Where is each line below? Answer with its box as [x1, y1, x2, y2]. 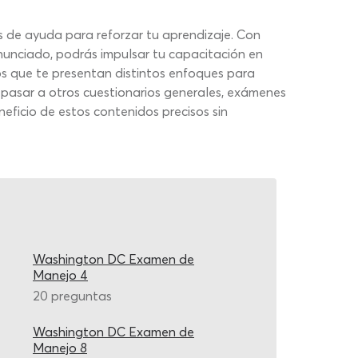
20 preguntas [33, 288, 112, 304]
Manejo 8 [33, 340, 87, 356]
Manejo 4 [33, 267, 88, 283]
